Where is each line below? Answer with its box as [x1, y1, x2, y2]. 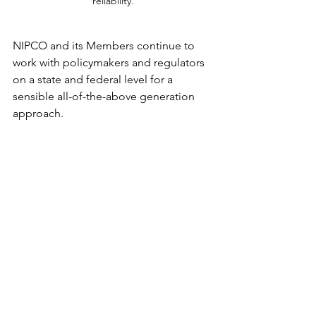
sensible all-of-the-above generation [13, 89, 197, 103]
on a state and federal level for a [13, 72, 176, 86]
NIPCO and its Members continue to [13, 38, 197, 52]
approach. [13, 106, 63, 120]
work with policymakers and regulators [13, 55, 207, 69]
